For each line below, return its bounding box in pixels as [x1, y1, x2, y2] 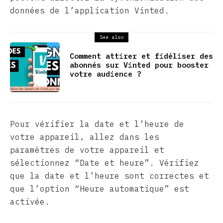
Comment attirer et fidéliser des [70, 51, 213, 61]
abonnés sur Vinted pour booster [70, 60, 209, 70]
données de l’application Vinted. [10, 5, 169, 15]
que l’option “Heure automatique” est [10, 183, 189, 194]
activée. [10, 196, 50, 207]
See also [100, 33, 123, 40]
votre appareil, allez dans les [10, 131, 159, 142]
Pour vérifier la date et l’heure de [10, 118, 184, 129]
